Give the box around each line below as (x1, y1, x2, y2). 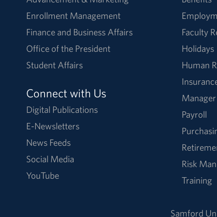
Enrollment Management (26, 9, 121, 21)
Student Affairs (26, 59, 83, 71)
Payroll (181, 108, 207, 120)
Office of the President (26, 42, 110, 54)
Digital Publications (26, 103, 98, 115)
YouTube (26, 169, 59, 181)
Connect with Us (26, 85, 107, 100)
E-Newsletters (26, 120, 79, 132)
